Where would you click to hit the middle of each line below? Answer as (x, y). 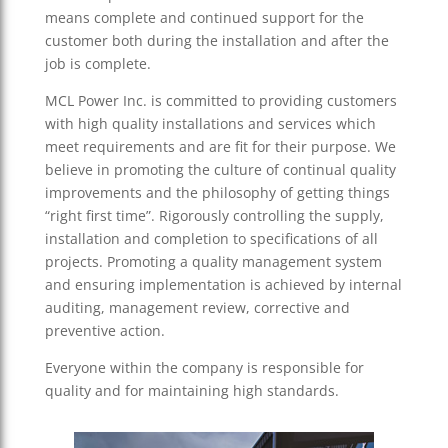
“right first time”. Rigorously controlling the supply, (214, 216)
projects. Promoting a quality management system (213, 262)
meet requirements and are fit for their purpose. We (220, 147)
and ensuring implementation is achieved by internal (223, 285)
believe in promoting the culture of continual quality (220, 170)
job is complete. (97, 64)
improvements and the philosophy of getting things (217, 193)
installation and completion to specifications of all (211, 239)
